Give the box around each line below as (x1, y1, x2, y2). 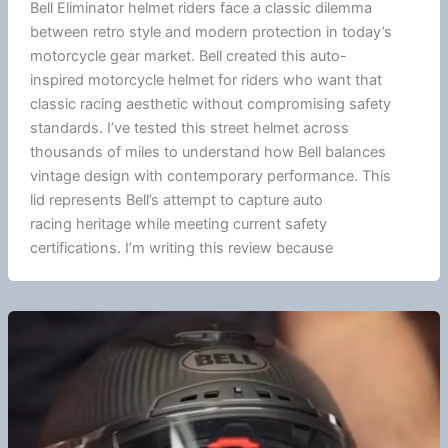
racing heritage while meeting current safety (29, 214, 327, 233)
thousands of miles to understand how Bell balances (29, 142, 386, 161)
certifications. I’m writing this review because (29, 238, 333, 257)
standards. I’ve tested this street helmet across (29, 118, 349, 137)
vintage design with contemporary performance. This (29, 166, 391, 185)
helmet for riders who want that (163, 70, 382, 89)
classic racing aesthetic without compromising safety (29, 94, 391, 113)
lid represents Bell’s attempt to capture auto (29, 190, 323, 209)
